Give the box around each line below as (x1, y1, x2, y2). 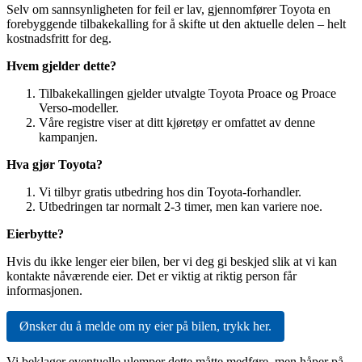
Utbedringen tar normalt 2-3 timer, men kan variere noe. (39, 199, 322, 213)
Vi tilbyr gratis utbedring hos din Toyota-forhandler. (39, 184, 301, 199)
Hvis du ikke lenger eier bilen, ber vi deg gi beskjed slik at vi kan (6, 254, 337, 268)
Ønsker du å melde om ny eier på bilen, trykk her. (19, 318, 271, 333)
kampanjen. (39, 129, 98, 144)
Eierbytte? (6, 226, 64, 241)
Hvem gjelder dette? (6, 58, 116, 73)
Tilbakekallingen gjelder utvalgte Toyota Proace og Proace (39, 86, 336, 100)
